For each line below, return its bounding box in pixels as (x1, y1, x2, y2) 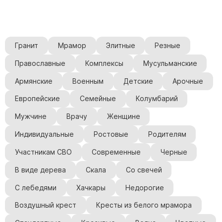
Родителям (148, 130, 186, 139)
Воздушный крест (14, 201, 76, 210)
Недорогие (125, 183, 164, 192)
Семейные (79, 95, 116, 103)
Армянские (14, 77, 53, 85)
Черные (160, 148, 187, 156)
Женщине (107, 112, 140, 121)
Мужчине (14, 112, 47, 121)
